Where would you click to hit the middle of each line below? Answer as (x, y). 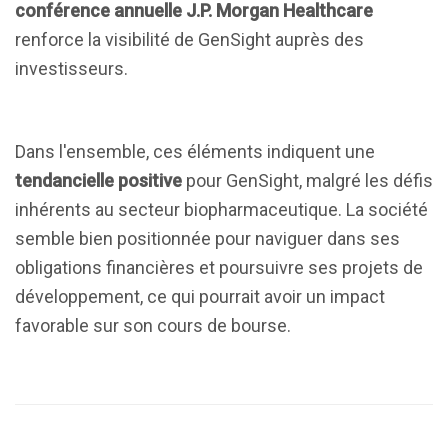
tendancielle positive (98, 180)
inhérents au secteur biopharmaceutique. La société (221, 209)
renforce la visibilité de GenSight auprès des (189, 39)
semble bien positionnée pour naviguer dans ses (207, 238)
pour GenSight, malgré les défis (307, 180)
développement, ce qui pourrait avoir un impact (200, 296)
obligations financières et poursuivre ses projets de (219, 267)
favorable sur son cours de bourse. (153, 325)
